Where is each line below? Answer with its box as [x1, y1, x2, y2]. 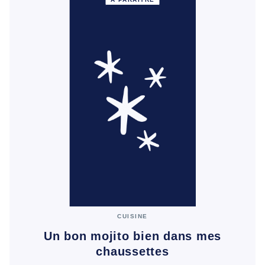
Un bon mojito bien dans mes [43, 229, 222, 243]
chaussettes [96, 244, 169, 258]
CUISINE [117, 213, 148, 220]
